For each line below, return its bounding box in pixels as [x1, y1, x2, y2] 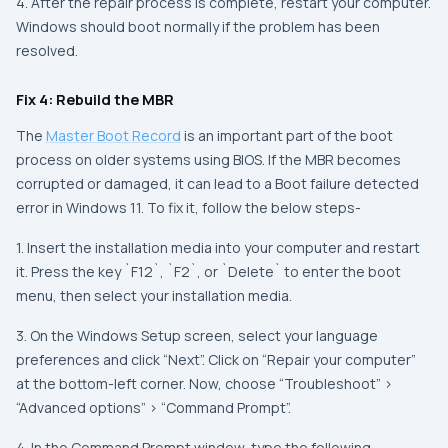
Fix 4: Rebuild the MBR [16, 90, 174, 109]
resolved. [16, 41, 78, 60]
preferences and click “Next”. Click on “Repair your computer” [16, 350, 416, 369]
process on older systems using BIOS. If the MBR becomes [16, 150, 401, 169]
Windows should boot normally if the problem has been [16, 17, 380, 36]
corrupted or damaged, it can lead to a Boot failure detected [16, 174, 419, 193]
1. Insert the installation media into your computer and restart [16, 238, 420, 257]
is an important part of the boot [181, 126, 393, 145]
